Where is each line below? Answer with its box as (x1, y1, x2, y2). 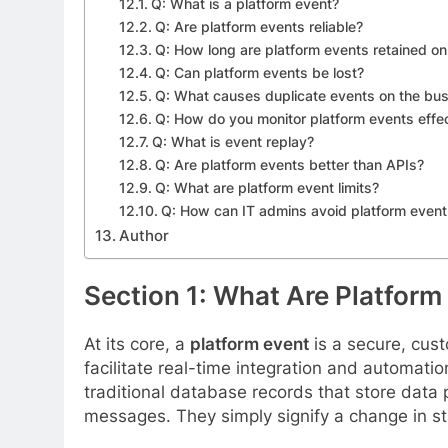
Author (119, 225, 170, 245)
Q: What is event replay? (151, 133, 314, 150)
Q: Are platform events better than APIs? (154, 156, 424, 173)
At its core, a (84, 333, 190, 354)
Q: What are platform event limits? (154, 179, 379, 196)
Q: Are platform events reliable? (154, 18, 363, 35)
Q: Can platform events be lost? (154, 64, 364, 81)
